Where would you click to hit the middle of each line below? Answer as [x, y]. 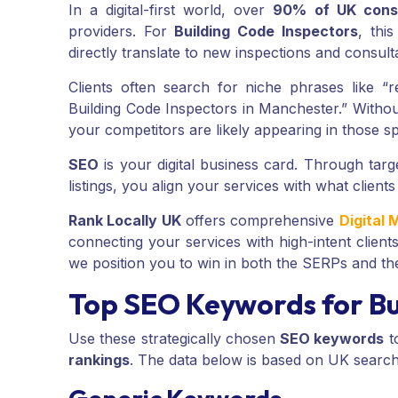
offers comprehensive [260, 221]
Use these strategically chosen [175, 339]
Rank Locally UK [125, 221]
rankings [99, 360]
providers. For [122, 32]
